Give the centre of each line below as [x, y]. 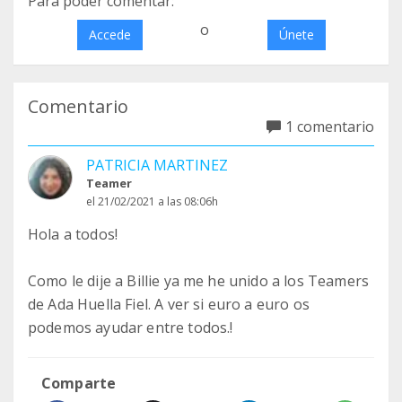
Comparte [79, 383]
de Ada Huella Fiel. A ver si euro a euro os [169, 304]
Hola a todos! [73, 234]
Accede [109, 35]
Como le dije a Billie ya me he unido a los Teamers [199, 281]
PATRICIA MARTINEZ [157, 165]
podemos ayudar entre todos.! [131, 328]
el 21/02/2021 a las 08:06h [152, 201]
